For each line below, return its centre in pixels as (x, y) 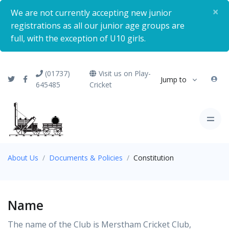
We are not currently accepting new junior (91, 13)
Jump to (174, 79)
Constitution (154, 158)
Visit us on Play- (124, 73)
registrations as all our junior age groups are (98, 26)
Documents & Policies (86, 158)
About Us (23, 158)
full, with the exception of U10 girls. (78, 38)
